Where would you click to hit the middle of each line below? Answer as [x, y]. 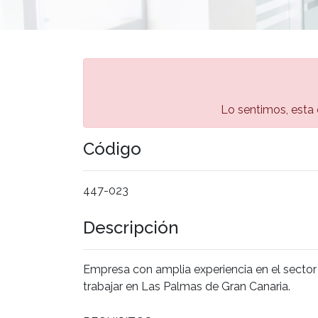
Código [112, 148]
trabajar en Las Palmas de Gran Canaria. [187, 286]
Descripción [131, 227]
